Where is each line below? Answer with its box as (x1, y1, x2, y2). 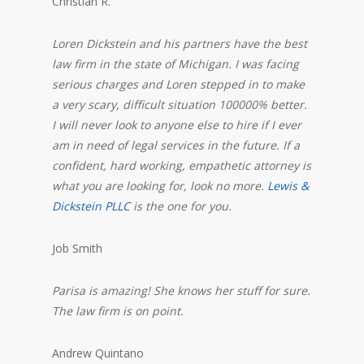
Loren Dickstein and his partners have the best (52, 35, 307, 51)
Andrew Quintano (52, 344, 144, 361)
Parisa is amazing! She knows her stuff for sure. (52, 282, 310, 298)
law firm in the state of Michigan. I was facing (52, 55, 299, 71)
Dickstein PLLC (52, 197, 130, 214)
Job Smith (52, 240, 102, 256)
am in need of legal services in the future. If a (52, 136, 300, 153)
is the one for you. (130, 197, 232, 214)
